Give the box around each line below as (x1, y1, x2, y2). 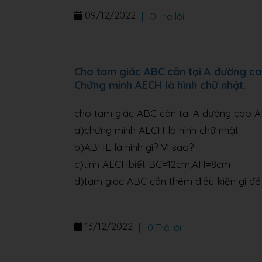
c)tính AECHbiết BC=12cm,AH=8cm (74, 157, 230, 170)
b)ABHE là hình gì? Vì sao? (74, 140, 194, 153)
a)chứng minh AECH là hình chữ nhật (74, 123, 239, 136)
